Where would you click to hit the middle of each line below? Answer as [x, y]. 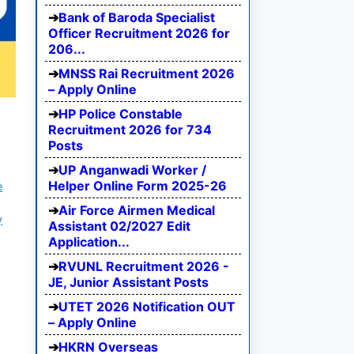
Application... [89, 242]
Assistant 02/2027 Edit [119, 226]
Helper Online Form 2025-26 [137, 186]
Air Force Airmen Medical [137, 211]
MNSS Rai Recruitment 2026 [147, 74]
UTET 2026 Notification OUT [147, 307]
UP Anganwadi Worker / [132, 170]
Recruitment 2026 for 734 [130, 130]
